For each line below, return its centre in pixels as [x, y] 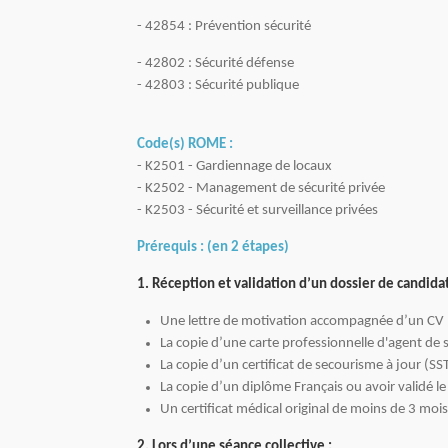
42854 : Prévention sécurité [228, 27]
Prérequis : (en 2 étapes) [213, 248]
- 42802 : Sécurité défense [215, 64]
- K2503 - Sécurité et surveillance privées [257, 211]
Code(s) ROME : [185, 145]
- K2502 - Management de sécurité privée [261, 189]
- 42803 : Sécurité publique [218, 86]
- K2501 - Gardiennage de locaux [234, 167]
